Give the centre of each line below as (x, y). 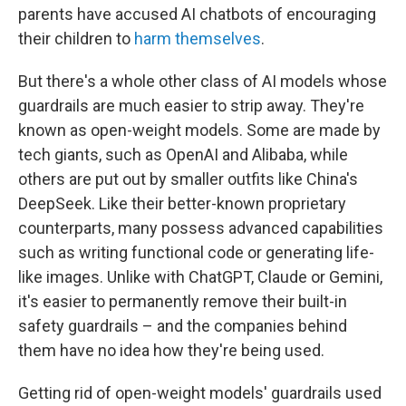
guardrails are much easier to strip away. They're (191, 105)
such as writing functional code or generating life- (196, 252)
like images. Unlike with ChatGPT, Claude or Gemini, (200, 276)
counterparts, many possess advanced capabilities (201, 227)
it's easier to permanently (109, 301)
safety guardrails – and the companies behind (183, 325)
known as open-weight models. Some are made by (199, 130)
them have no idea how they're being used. (171, 350)
